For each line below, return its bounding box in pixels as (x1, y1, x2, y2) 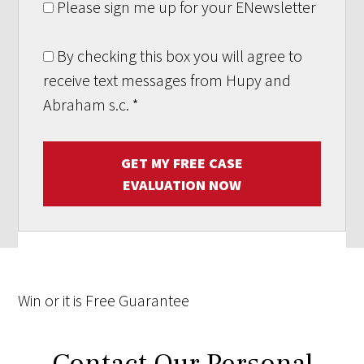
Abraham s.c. (43, 94, 133, 115)
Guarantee (119, 290, 190, 311)
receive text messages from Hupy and (43, 70, 292, 91)
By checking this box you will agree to (54, 45, 303, 67)
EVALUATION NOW (123, 175, 241, 195)
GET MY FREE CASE (121, 154, 243, 173)
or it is (45, 290, 83, 311)
